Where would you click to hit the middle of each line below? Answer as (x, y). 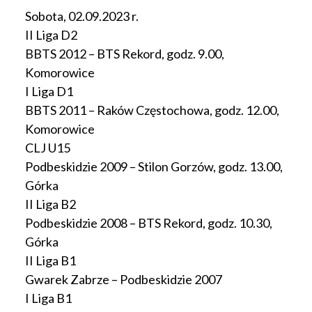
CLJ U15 (48, 148)
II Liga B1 (50, 260)
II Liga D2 (51, 35)
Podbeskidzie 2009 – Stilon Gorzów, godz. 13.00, (154, 166)
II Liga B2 (50, 204)
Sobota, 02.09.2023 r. (82, 16)
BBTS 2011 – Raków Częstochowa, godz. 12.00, (152, 110)
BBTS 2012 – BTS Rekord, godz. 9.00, (125, 54)
